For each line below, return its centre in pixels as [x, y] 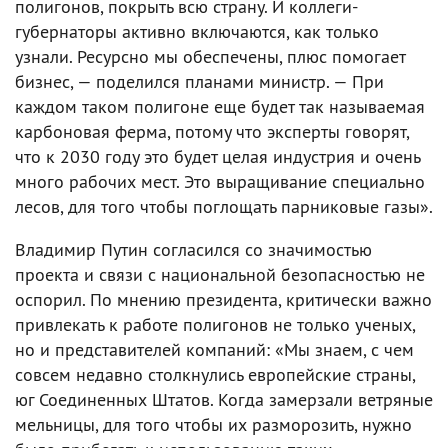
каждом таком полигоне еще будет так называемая [220, 106]
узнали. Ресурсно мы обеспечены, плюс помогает [210, 56]
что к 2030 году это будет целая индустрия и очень [217, 156]
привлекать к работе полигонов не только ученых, [215, 324]
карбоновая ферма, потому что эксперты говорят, [212, 131]
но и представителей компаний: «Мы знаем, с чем [214, 349]
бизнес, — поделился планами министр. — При [199, 81]
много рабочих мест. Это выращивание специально [220, 181]
